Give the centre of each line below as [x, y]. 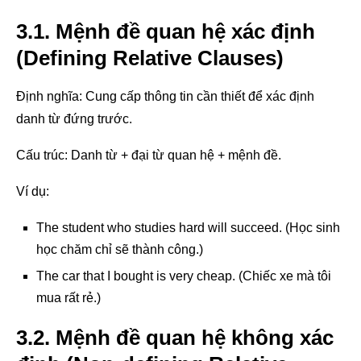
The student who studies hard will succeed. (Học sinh [188, 227]
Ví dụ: [33, 191]
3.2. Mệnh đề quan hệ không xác [175, 337]
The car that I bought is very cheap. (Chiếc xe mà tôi [184, 276]
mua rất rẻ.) [68, 297]
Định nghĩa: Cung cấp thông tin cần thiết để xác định [165, 96]
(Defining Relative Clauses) [150, 58]
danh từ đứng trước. [74, 118]
